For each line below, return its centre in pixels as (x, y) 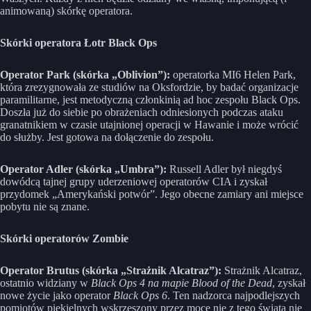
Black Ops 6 (140, 295)
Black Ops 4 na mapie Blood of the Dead (182, 283)
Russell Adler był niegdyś (226, 169)
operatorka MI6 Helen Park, (234, 74)
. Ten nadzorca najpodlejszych (234, 295)
